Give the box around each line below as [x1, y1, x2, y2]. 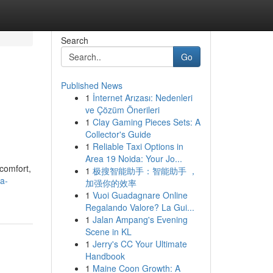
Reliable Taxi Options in [92, 140, 183, 152]
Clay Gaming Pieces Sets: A [92, 116, 200, 128]
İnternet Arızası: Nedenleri [92, 91, 193, 104]
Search [60, 34, 88, 46]
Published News [60, 79, 122, 91]
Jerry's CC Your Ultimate [92, 238, 187, 250]
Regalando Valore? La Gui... [85, 201, 194, 213]
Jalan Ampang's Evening [92, 213, 188, 225]
